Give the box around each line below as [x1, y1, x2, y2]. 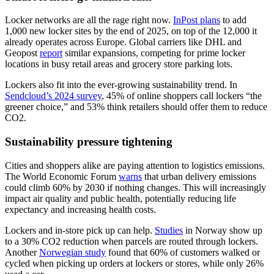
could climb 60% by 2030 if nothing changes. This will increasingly [5, 182, 266, 193]
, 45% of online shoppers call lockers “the [102, 91, 262, 102]
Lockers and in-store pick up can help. [5, 224, 155, 235]
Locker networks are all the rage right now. [5, 15, 173, 26]
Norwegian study [39, 246, 106, 257]
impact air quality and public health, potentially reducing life [5, 193, 236, 204]
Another [5, 246, 39, 257]
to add [220, 15, 246, 26]
